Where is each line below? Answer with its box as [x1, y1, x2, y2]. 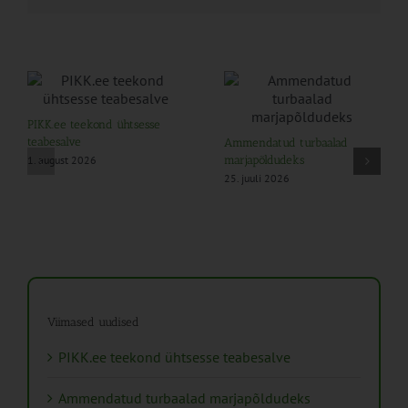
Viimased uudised [46, 314, 139, 329]
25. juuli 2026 [223, 170, 290, 185]
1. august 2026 [26, 152, 97, 167]
